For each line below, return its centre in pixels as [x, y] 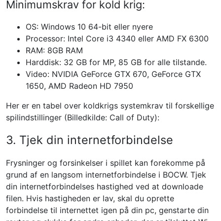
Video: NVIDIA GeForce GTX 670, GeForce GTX [113, 74]
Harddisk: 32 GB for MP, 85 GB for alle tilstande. [116, 62]
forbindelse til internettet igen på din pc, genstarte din [107, 210]
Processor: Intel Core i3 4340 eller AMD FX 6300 [117, 38]
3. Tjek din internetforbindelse [90, 140]
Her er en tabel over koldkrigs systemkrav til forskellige [110, 106]
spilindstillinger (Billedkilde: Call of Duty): [83, 117]
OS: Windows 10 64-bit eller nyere [89, 27]
